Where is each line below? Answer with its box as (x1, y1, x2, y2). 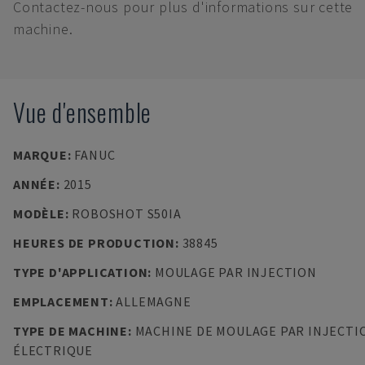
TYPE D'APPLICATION (13, 264, 148, 280)
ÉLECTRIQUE (13, 342, 93, 358)
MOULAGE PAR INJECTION (154, 264, 317, 280)
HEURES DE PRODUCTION (13, 235, 175, 251)
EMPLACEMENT (13, 293, 109, 310)
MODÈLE (13, 205, 65, 222)
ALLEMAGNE (116, 293, 191, 310)
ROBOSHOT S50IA (72, 205, 182, 222)
